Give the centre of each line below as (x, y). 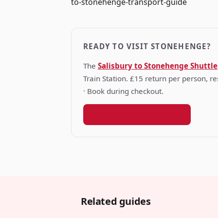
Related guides (116, 201)
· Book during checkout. (123, 91)
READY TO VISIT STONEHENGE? (147, 46)
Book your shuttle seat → (137, 115)
